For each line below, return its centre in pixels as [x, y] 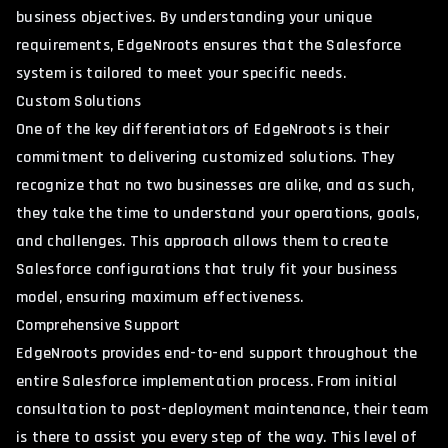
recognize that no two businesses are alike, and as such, [215, 185]
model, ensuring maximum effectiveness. [160, 297]
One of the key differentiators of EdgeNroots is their [202, 129]
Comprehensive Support [98, 325]
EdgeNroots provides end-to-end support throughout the [216, 353]
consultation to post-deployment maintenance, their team [222, 409]
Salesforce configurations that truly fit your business [207, 269]
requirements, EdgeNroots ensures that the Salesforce [209, 45]
